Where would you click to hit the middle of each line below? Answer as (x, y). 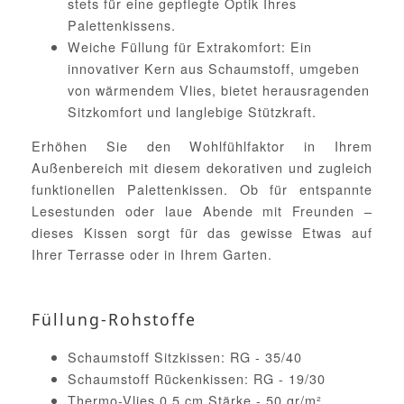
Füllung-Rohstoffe (114, 319)
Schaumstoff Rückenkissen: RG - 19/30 (197, 378)
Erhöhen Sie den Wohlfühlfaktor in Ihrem (202, 146)
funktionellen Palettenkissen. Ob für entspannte (202, 189)
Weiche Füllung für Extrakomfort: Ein (190, 46)
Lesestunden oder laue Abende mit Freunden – (202, 211)
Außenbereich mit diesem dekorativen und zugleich (202, 168)
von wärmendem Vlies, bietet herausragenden (219, 89)
